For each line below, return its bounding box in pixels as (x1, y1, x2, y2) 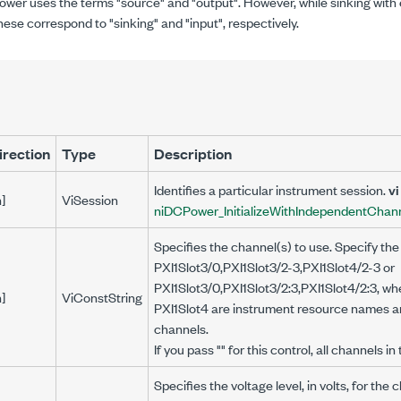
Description (154, 143, 232, 164)
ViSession (62, 190, 118, 209)
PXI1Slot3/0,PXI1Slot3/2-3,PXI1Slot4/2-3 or (154, 257, 395, 276)
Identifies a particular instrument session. (154, 180, 388, 199)
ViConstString (62, 287, 142, 306)
